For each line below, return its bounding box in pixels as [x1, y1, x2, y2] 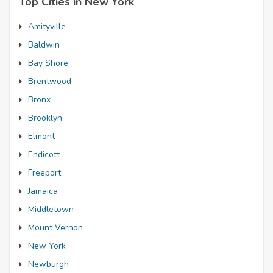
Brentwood [28, 76, 71, 87]
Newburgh [28, 258, 69, 270]
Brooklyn [28, 112, 62, 124]
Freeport [28, 167, 61, 179]
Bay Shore [28, 57, 68, 69]
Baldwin [28, 39, 60, 51]
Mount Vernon [28, 222, 83, 233]
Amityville [28, 21, 66, 32]
